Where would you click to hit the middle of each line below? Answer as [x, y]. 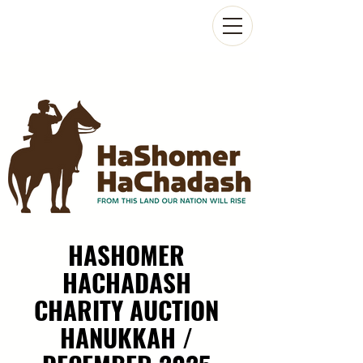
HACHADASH [126, 282]
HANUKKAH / [126, 337]
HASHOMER [126, 254]
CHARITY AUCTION [126, 310]
